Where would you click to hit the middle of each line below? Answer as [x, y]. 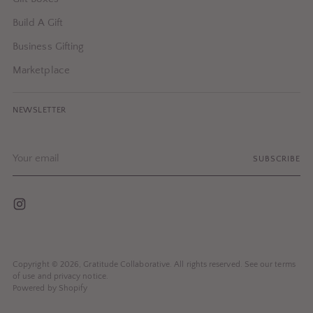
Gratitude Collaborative [127, 265]
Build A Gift [38, 23]
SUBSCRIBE [277, 159]
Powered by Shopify [50, 289]
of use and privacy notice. [60, 277]
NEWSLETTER [39, 110]
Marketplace [41, 71]
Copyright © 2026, [48, 265]
